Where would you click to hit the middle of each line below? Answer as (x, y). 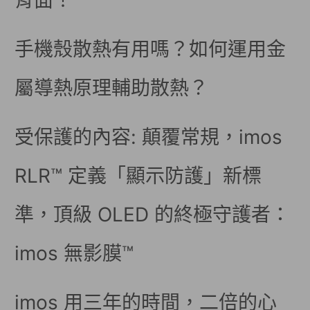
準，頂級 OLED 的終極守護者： (153, 215)
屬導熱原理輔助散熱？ (112, 88)
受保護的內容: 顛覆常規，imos (149, 137)
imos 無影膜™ (74, 254)
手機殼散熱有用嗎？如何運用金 (151, 49)
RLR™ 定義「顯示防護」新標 (138, 176)
